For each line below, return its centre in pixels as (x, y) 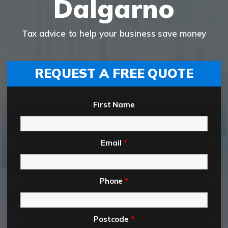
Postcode (112, 219)
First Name (114, 105)
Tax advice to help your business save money (114, 34)
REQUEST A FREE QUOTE (114, 73)
